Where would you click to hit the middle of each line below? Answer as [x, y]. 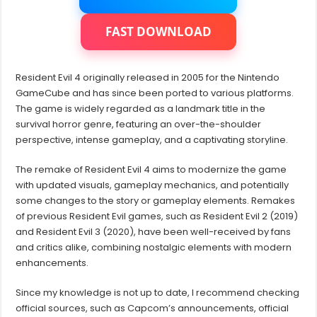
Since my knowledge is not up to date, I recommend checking [158, 293]
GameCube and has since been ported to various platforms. [155, 93]
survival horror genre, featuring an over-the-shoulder [139, 125]
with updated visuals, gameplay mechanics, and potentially [152, 185]
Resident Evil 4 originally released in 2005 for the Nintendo [148, 78]
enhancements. [52, 263]
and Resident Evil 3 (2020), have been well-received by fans [154, 232]
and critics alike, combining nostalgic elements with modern [154, 248]
